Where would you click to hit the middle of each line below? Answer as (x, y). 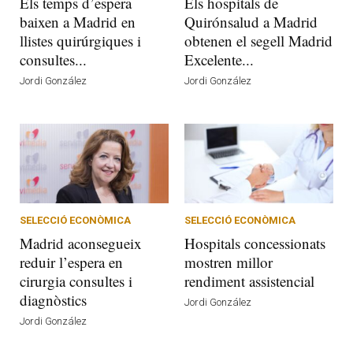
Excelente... (219, 60)
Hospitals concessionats (255, 243)
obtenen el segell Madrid (258, 41)
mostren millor (229, 262)
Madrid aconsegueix (81, 243)
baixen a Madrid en (78, 22)
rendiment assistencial (249, 281)
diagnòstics (53, 300)
